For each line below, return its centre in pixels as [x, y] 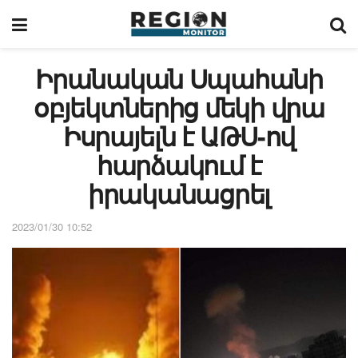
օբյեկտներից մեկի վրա [179, 107]
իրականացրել [179, 193]
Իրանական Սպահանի [179, 78]
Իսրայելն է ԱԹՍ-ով [179, 136]
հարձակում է [179, 165]
